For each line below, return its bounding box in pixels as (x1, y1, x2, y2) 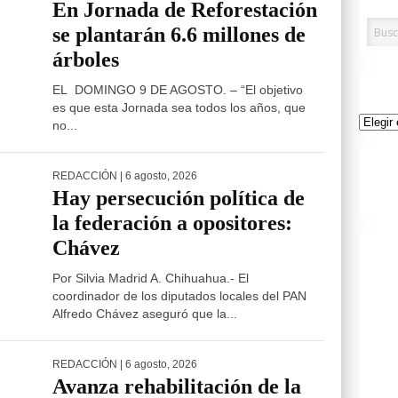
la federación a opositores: (52, 211, 292, 235)
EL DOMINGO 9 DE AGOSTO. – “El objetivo (52, 83, 303, 97)
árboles (52, 48, 119, 71)
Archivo (358, 115, 394, 127)
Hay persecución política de (52, 187, 305, 210)
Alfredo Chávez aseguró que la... (52, 306, 237, 321)
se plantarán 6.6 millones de (52, 23, 306, 46)
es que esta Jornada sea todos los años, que (52, 100, 306, 115)
